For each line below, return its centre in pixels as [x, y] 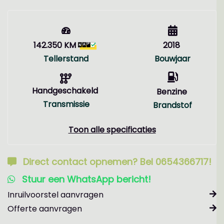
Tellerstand [66, 59]
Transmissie [66, 104]
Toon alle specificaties [112, 130]
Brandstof [172, 105]
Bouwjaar [172, 59]
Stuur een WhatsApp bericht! [86, 179]
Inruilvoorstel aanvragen [55, 195]
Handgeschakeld [65, 91]
